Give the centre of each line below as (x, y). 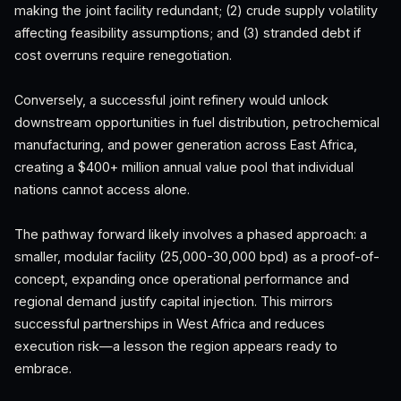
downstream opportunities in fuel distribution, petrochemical (197, 122)
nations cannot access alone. (102, 189)
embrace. (43, 368)
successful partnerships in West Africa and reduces (170, 324)
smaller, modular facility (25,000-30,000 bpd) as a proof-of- (197, 256)
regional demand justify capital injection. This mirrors (174, 301)
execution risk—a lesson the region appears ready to (176, 346)
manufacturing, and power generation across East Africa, (186, 145)
